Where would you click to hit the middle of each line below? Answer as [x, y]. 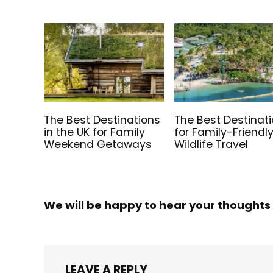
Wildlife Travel [211, 145]
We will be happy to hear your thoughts [157, 205]
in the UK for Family [95, 133]
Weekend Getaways [98, 145]
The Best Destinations [102, 120]
